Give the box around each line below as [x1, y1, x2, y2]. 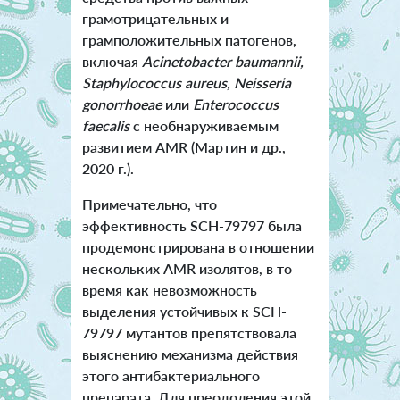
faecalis [81, 117, 129, 135]
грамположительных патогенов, [81, 31, 296, 49]
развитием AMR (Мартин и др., [81, 138, 286, 156]
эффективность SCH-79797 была [81, 217, 302, 235]
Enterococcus [192, 96, 279, 113]
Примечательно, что [81, 196, 217, 213]
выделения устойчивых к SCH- [81, 303, 287, 321]
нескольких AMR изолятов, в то [81, 260, 292, 278]
